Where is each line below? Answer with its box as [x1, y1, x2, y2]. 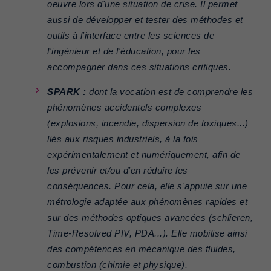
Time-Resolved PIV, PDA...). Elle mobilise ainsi [47, 229, 247, 239]
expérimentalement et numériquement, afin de [47, 150, 241, 160]
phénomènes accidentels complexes [47, 103, 201, 113]
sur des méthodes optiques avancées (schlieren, [47, 213, 253, 223]
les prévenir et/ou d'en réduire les [47, 166, 188, 176]
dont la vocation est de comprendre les [86, 87, 253, 97]
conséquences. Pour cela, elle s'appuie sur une [47, 181, 247, 192]
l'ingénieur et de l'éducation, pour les [47, 47, 201, 57]
